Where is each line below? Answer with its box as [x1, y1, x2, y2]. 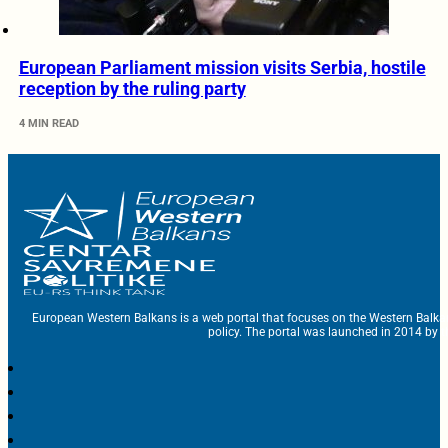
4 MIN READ [18, 117, 79, 131]
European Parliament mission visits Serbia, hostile [18, 57, 426, 79]
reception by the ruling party [18, 78, 246, 100]
